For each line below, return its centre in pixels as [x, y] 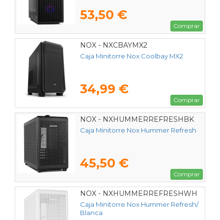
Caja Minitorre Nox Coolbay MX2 [132, 56]
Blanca [91, 213]
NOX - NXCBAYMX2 [114, 45]
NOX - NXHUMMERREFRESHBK [137, 119]
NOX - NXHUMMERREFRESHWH [139, 193]
